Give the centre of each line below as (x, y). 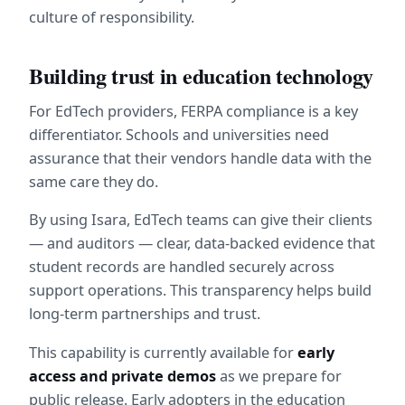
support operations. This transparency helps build (200, 291)
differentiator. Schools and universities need (179, 135)
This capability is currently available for (163, 352)
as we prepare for (279, 376)
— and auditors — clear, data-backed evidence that (202, 244)
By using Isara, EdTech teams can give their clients (201, 220)
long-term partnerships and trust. (145, 314)
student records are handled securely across (182, 267)
